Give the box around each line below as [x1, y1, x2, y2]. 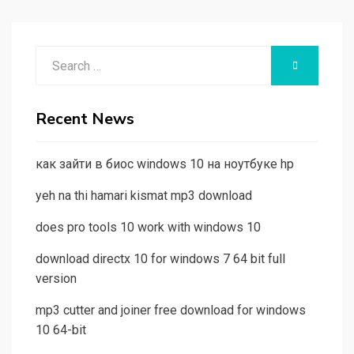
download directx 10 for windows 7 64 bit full [36, 251, 285, 267]
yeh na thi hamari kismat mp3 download [36, 188, 252, 204]
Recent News [36, 108, 134, 130]
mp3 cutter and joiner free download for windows [36, 303, 306, 318]
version [36, 271, 77, 287]
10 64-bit [36, 322, 86, 338]
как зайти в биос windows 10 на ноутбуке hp [36, 156, 294, 172]
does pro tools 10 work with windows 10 [36, 220, 261, 235]
